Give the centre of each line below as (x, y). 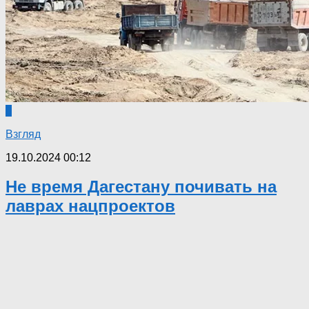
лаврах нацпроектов (90, 206)
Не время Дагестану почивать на (141, 187)
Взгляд (23, 134)
